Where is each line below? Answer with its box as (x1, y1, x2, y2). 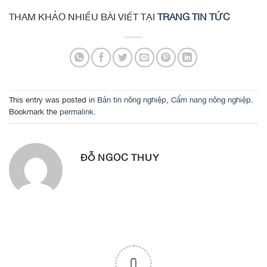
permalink (60, 107, 94, 116)
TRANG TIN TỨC (157, 11, 230, 22)
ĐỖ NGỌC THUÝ (80, 151, 159, 163)
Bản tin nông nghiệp (97, 95, 166, 104)
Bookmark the (9, 107, 60, 116)
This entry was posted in (9, 95, 97, 104)
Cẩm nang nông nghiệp (171, 95, 251, 104)
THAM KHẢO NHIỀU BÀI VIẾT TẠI (9, 11, 157, 22)
